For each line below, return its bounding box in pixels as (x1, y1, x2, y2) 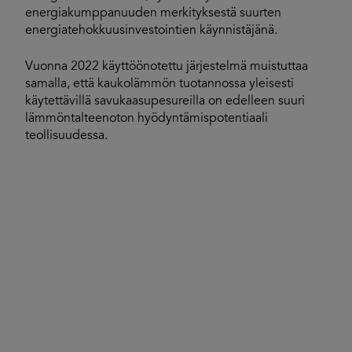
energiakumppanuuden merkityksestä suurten (25, 7, 281, 20)
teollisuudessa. (25, 130, 108, 142)
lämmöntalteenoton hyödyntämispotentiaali (25, 112, 268, 125)
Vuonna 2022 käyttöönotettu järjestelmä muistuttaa (25, 60, 308, 73)
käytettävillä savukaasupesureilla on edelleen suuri (25, 95, 305, 108)
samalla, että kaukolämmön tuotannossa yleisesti (25, 78, 294, 90)
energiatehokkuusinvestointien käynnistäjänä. (25, 24, 277, 37)
